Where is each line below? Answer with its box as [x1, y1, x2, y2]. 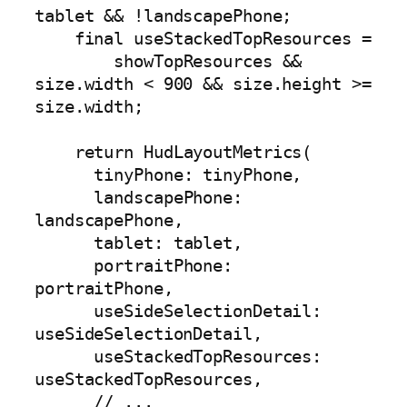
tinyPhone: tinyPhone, [35, 164, 94, 184]
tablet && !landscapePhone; [35, 5, 293, 25]
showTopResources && [35, 51, 114, 71]
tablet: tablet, [35, 233, 94, 253]
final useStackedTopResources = [35, 28, 74, 48]
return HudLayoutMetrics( [35, 142, 74, 162]
